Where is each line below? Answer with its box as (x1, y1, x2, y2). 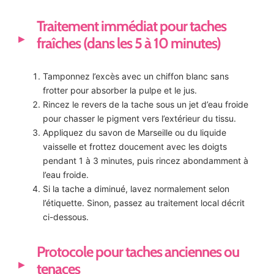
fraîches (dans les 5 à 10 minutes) (37, 34, 221, 53)
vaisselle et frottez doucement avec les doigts (43, 141, 227, 152)
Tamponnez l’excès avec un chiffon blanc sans (43, 71, 229, 82)
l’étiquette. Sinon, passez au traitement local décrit (43, 198, 245, 209)
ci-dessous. (43, 212, 89, 223)
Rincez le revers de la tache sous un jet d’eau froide (43, 99, 248, 110)
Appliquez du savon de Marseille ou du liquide (43, 127, 226, 138)
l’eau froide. (43, 169, 89, 180)
